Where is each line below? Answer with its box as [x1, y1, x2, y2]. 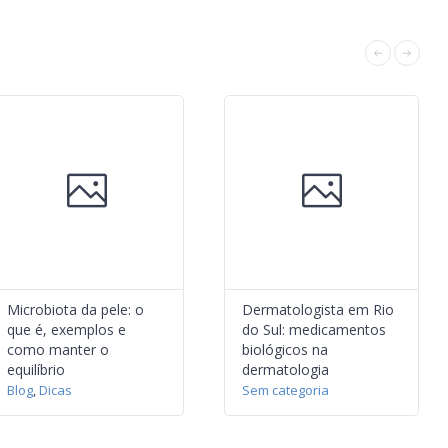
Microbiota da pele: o [7, 300, 144, 319]
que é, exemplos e [7, 320, 126, 339]
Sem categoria [242, 381, 329, 399]
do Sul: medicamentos [242, 320, 386, 339]
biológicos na [242, 340, 328, 359]
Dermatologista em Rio [242, 300, 394, 319]
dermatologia [242, 360, 329, 379]
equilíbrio [7, 360, 65, 379]
